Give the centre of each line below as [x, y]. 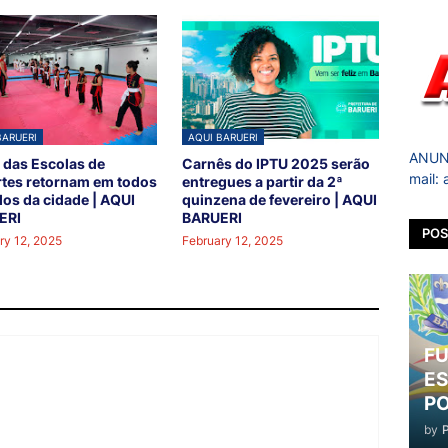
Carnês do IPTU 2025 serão [276, 163]
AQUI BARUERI [223, 137]
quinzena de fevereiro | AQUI [280, 199]
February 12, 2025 [233, 240]
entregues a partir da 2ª [263, 181]
